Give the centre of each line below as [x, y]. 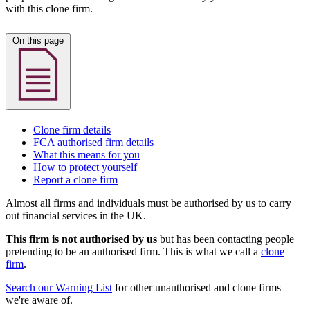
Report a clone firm [75, 179]
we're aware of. [39, 300]
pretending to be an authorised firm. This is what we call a [133, 251]
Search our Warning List [59, 287]
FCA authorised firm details [93, 142]
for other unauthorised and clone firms [197, 287]
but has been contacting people [226, 239]
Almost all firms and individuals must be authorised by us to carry [148, 203]
